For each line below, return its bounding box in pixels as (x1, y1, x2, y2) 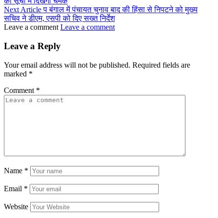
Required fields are (132, 60, 190, 69)
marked (4, 69, 29, 78)
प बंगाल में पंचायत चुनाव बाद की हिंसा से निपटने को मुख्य (43, 5, 198, 14)
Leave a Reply (4, 41, 61, 52)
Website (4, 202, 28, 211)
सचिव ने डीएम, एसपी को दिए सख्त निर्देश (4, 14, 115, 23)
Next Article (4, 5, 41, 14)
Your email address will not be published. (4, 60, 130, 69)
